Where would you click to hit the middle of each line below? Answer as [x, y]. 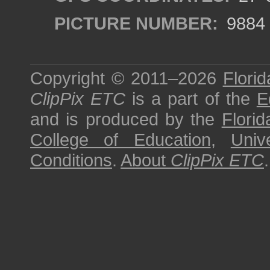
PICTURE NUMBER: [136, 23]
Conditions [71, 160]
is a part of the [191, 99]
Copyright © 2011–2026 [127, 78]
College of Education [121, 140]
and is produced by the [126, 119]
